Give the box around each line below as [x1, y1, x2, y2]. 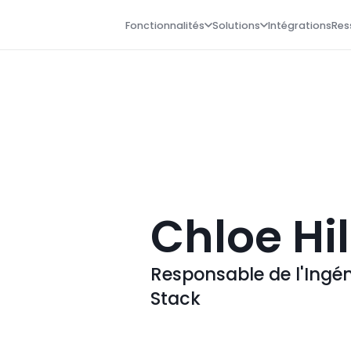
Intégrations [268, 18, 331, 32]
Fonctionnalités [125, 18, 204, 32]
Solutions [212, 18, 260, 32]
